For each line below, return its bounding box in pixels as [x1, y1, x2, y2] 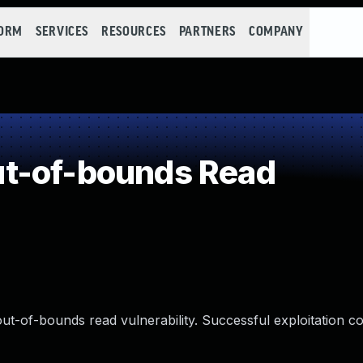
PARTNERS [178, 25, 236, 39]
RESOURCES [101, 25, 166, 39]
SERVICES [35, 25, 89, 39]
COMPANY [248, 25, 304, 39]
